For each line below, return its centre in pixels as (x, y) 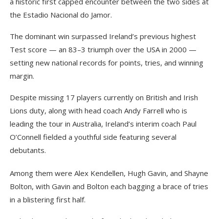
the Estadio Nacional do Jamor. (61, 15)
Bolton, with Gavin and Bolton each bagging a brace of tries (109, 186)
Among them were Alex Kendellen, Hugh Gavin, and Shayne (109, 173)
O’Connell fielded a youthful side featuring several (93, 137)
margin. (22, 76)
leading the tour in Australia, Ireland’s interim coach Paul (103, 124)
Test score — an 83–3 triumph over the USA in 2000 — (103, 49)
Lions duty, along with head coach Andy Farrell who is (99, 110)
